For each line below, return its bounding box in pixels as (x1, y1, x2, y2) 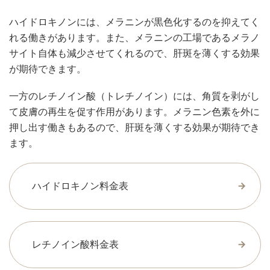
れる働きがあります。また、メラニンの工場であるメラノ (9, 33, 260, 43)
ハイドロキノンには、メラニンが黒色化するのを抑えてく (9, 17, 260, 28)
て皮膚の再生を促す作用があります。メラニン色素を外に (9, 107, 260, 118)
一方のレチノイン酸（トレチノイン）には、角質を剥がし (9, 91, 260, 102)
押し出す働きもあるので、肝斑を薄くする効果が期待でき (9, 122, 260, 133)
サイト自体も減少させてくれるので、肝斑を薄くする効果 (9, 48, 260, 59)
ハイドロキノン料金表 (32, 181, 129, 192)
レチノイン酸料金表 (32, 239, 119, 250)
